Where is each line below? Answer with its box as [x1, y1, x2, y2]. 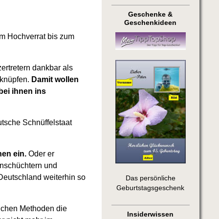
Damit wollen [31, 75, 79, 84]
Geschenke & [128, 11, 173, 19]
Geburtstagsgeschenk [116, 184, 185, 192]
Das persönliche [125, 174, 175, 182]
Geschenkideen [124, 19, 177, 27]
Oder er [26, 150, 55, 158]
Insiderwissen [127, 210, 174, 218]
